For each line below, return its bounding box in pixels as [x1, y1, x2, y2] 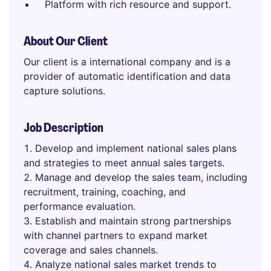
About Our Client [24, 33, 108, 49]
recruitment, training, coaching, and [24, 186, 186, 198]
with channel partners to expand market [24, 229, 207, 241]
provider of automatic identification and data [24, 70, 230, 82]
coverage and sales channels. [24, 244, 158, 256]
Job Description [24, 120, 103, 135]
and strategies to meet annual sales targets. [24, 157, 224, 169]
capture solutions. [24, 85, 105, 97]
